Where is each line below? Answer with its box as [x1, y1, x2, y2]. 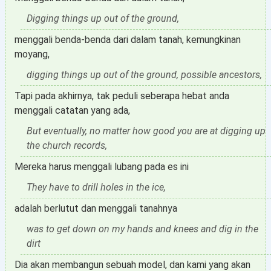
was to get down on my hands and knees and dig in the [27, 223, 258, 235]
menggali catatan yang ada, [15, 105, 130, 116]
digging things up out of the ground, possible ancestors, [27, 69, 262, 80]
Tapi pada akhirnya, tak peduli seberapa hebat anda [15, 90, 229, 102]
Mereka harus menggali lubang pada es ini [15, 161, 189, 172]
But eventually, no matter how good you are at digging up [27, 125, 266, 137]
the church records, [27, 140, 107, 151]
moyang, [15, 48, 50, 60]
